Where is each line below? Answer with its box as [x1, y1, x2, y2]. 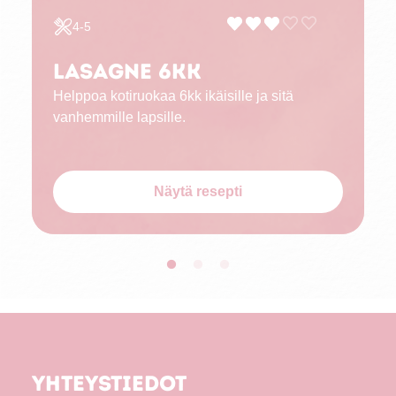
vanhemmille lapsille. [53, 110, 186, 125]
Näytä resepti [154, 184, 242, 199]
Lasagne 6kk [53, 58, 202, 84]
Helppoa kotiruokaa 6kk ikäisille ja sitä [53, 88, 293, 103]
